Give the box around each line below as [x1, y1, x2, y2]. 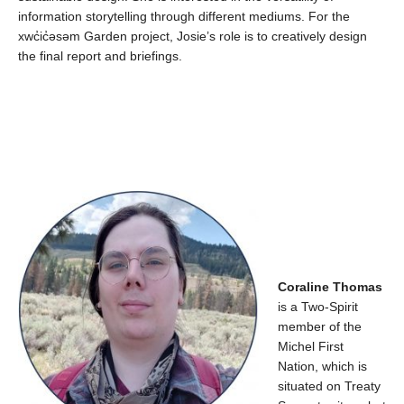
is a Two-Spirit [278, 299, 358, 314]
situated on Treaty [278, 379, 381, 393]
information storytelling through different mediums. [18, 9, 305, 23]
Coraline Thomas [278, 280, 382, 294]
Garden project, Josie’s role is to [80, 29, 271, 43]
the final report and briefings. [18, 49, 182, 63]
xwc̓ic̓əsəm [18, 29, 80, 43]
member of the [278, 319, 362, 334]
